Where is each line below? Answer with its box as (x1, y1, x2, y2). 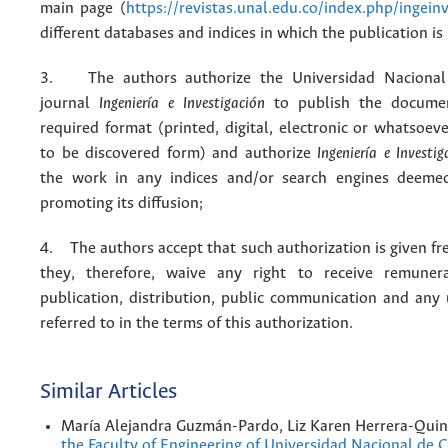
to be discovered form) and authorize (40, 145, 317, 163)
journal (40, 95, 99, 113)
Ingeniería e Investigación (99, 95, 265, 113)
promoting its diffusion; (40, 195, 203, 213)
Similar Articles (40, 380, 177, 404)
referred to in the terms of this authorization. (40, 315, 353, 333)
